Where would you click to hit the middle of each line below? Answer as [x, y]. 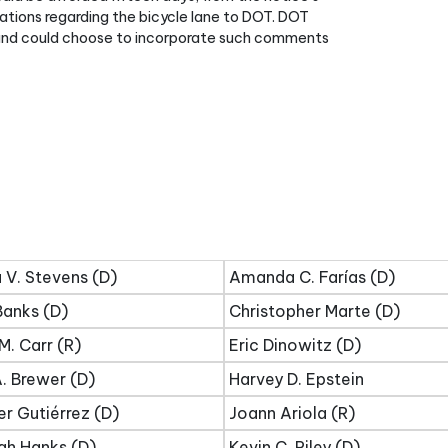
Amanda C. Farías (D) [312, 277]
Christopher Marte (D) [314, 311]
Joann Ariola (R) [292, 413]
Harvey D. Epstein [296, 379]
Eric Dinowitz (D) [295, 345]
